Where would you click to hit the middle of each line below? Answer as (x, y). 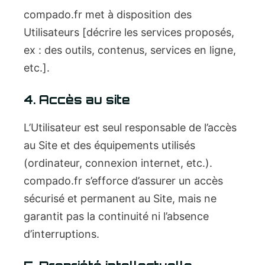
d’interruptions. (62, 234)
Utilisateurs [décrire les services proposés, (129, 32)
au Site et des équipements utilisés (109, 145)
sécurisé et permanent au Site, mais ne (120, 198)
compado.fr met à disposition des (108, 14)
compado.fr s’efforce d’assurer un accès (123, 181)
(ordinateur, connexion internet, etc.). (118, 163)
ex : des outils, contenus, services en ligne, (130, 50)
